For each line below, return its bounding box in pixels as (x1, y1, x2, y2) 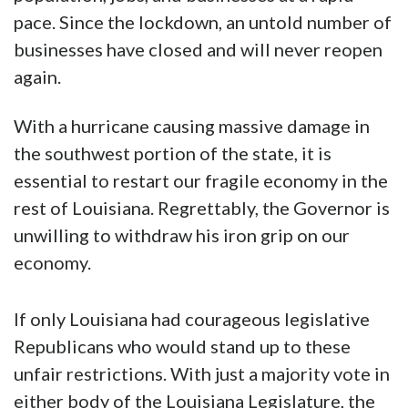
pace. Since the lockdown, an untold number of (14, 11, 392, 34)
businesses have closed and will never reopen (14, 38, 382, 61)
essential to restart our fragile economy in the (14, 169, 388, 192)
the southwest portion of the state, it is (14, 142, 331, 165)
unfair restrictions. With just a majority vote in (14, 362, 390, 385)
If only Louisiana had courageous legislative (14, 308, 370, 331)
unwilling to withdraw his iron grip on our (14, 224, 350, 247)
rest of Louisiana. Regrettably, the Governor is (14, 197, 390, 219)
